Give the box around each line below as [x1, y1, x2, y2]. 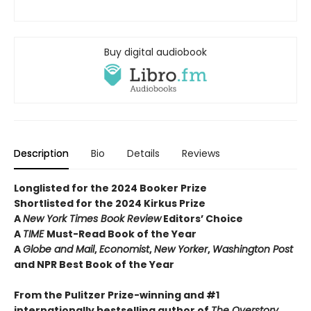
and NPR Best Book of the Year [14, 258, 174, 272]
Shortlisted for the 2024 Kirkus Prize [14, 196, 205, 211]
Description [14, 146, 69, 161]
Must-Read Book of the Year [47, 227, 196, 242]
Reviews [182, 146, 220, 161]
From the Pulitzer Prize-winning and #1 [14, 288, 219, 303]
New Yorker [154, 242, 208, 257]
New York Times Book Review [23, 212, 161, 226]
